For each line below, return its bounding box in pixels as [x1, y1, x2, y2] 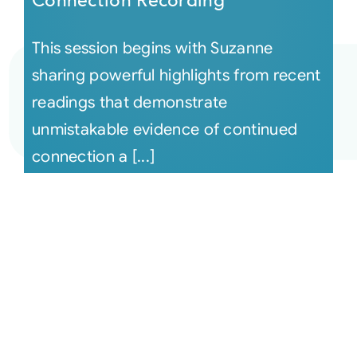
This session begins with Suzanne [31, 38, 273, 59]
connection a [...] [31, 147, 155, 167]
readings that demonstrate [31, 92, 228, 113]
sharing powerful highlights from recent [31, 65, 321, 86]
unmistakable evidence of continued [31, 120, 298, 140]
